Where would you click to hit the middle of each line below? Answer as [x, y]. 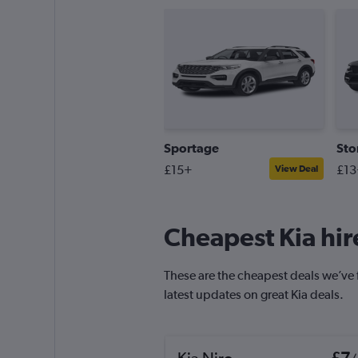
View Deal [296, 169]
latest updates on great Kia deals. [253, 294]
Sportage [191, 148]
